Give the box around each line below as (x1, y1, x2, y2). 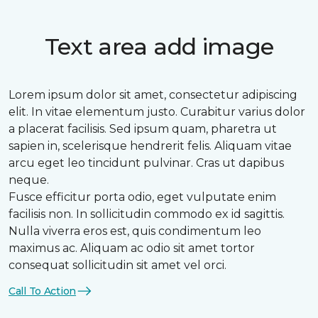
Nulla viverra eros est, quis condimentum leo (9, 224, 261, 238)
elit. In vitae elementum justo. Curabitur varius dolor (9, 105, 305, 119)
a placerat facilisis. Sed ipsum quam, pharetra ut (9, 122, 277, 136)
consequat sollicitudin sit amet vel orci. (9, 258, 226, 272)
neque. (9, 173, 49, 187)
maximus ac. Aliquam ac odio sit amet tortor (9, 241, 255, 255)
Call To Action (9, 284, 77, 297)
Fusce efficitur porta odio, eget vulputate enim (9, 190, 276, 204)
